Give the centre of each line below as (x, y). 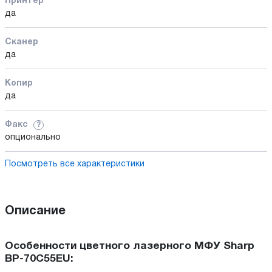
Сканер (22, 42)
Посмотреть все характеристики (75, 164)
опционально (33, 137)
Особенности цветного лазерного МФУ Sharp (130, 246)
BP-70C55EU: (39, 259)
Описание (35, 211)
